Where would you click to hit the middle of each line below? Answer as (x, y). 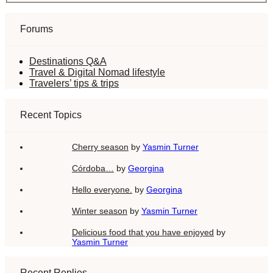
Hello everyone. (102, 189)
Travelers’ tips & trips (74, 83)
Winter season (100, 211)
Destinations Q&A (68, 61)
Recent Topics (51, 115)
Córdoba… (93, 168)
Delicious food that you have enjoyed (143, 232)
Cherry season (100, 147)
